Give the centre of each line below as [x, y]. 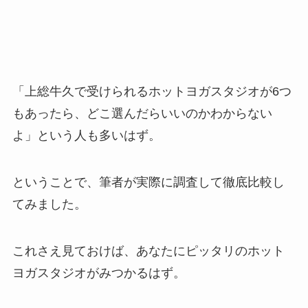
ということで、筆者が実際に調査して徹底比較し [148, 182]
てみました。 [49, 204]
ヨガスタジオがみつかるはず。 [99, 273]
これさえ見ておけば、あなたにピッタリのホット [148, 251]
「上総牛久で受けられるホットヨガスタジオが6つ [152, 92]
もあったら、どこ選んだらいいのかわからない [142, 114]
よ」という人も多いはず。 [86, 136]
